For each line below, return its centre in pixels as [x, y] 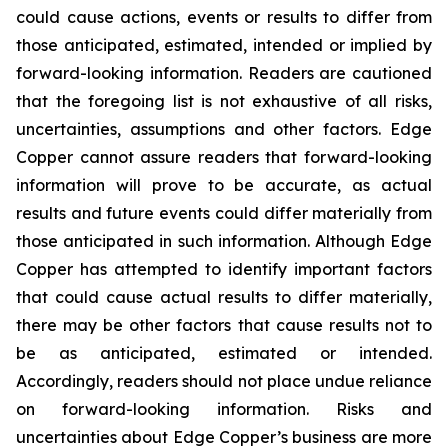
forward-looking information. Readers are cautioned [224, 73]
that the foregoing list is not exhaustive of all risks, [224, 101]
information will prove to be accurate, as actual [224, 185]
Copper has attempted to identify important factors [224, 269]
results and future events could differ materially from [224, 213]
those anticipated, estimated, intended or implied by [224, 45]
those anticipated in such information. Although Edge [224, 241]
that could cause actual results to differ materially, [224, 297]
